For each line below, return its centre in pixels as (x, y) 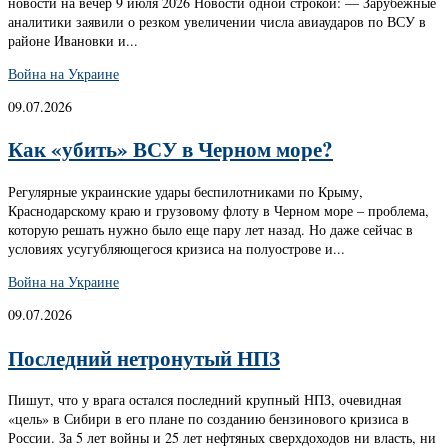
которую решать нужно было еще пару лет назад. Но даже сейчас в (210, 229)
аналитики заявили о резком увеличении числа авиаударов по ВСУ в (217, 21)
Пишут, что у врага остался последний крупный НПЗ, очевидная (204, 400)
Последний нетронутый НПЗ (144, 357)
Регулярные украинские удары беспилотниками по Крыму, (185, 191)
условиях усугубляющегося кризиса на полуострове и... (176, 248)
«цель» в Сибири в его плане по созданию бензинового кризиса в (208, 419)
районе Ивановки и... (73, 40)
